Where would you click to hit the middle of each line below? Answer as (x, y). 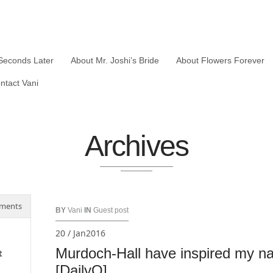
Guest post (111, 210)
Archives (136, 146)
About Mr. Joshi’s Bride (115, 60)
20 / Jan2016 (80, 233)
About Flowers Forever (220, 60)
